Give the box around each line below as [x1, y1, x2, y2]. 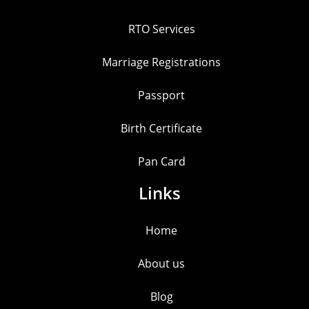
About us [138, 256, 185, 272]
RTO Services [128, 21, 195, 37]
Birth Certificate [121, 121, 202, 137]
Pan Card [137, 154, 186, 170]
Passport [138, 88, 185, 103]
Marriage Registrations [102, 54, 221, 70]
